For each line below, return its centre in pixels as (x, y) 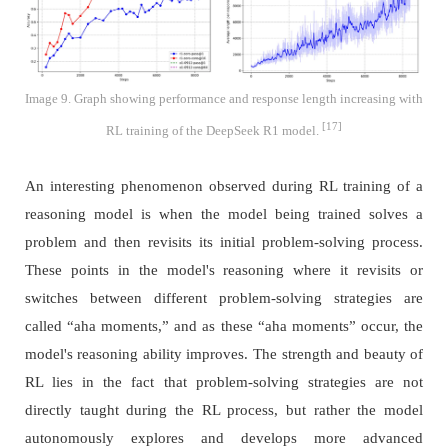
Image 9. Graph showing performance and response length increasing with (223, 99)
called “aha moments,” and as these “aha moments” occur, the (224, 325)
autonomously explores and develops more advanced (224, 437)
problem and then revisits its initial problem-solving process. (224, 241)
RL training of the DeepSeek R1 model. (213, 130)
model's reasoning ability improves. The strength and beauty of (224, 353)
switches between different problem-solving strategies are (224, 297)
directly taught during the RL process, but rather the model (224, 409)
